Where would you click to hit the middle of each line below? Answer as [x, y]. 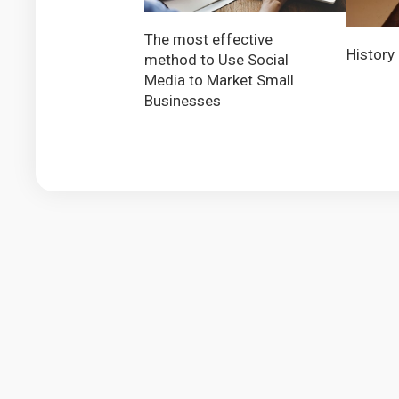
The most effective [208, 40]
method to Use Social [216, 60]
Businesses [183, 101]
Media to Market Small [219, 81]
